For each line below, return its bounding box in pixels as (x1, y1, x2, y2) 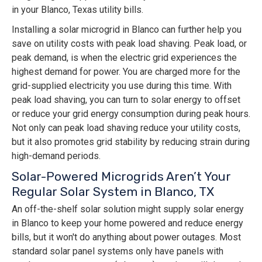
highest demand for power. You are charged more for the (12, 66, 240, 78)
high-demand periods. (12, 150, 101, 162)
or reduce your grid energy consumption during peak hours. (12, 108, 250, 120)
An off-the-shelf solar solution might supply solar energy (12, 204, 244, 215)
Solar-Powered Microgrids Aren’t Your (12, 169, 231, 184)
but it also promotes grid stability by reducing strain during (12, 136, 250, 148)
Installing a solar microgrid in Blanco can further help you (12, 24, 242, 36)
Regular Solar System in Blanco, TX (12, 184, 214, 199)
